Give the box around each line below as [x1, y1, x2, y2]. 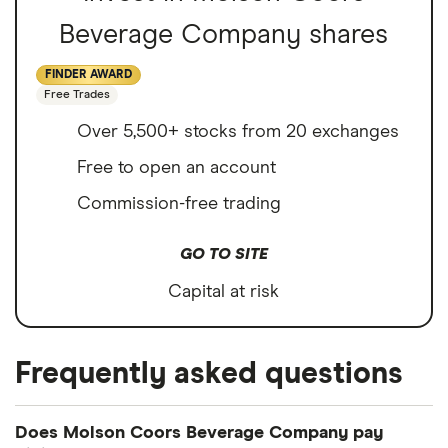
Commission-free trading [77, 195, 281, 214]
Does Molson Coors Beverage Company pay [15, 424, 383, 443]
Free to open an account [77, 159, 276, 178]
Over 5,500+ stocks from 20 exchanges [77, 123, 399, 142]
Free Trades [44, 89, 110, 102]
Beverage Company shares [59, 21, 389, 49]
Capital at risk [168, 283, 280, 302]
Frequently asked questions [15, 359, 403, 390]
